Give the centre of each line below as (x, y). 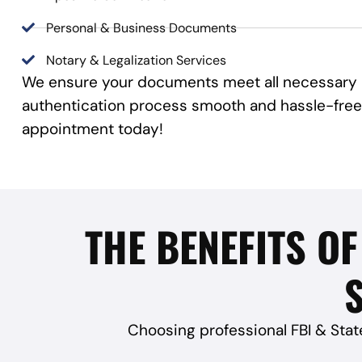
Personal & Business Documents (141, 27)
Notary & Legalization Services (136, 60)
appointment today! (93, 128)
